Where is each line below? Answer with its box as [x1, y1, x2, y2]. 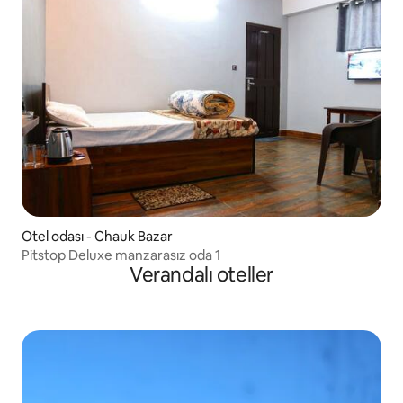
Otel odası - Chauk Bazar [22, 228, 173, 246]
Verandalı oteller [130, 262, 273, 289]
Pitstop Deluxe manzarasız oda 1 [22, 246, 220, 264]
